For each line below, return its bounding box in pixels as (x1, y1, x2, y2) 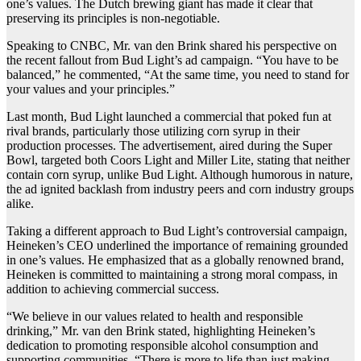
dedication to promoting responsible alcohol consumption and (6, 338, 318, 353)
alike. (6, 197, 34, 211)
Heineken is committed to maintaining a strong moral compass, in (6, 268, 338, 282)
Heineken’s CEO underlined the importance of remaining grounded (6, 239, 348, 253)
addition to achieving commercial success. (6, 282, 219, 297)
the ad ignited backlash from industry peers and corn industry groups (6, 182, 354, 197)
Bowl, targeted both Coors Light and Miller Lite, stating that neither (6, 153, 350, 168)
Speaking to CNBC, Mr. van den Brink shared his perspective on (6, 39, 337, 53)
